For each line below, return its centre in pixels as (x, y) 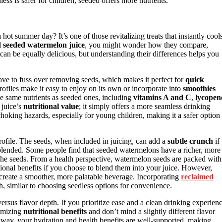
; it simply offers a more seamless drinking (144, 106)
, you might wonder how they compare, (146, 45)
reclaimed (197, 176)
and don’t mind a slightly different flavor (151, 211)
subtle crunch (190, 141)
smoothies (199, 88)
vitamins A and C (162, 97)
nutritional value (51, 106)
